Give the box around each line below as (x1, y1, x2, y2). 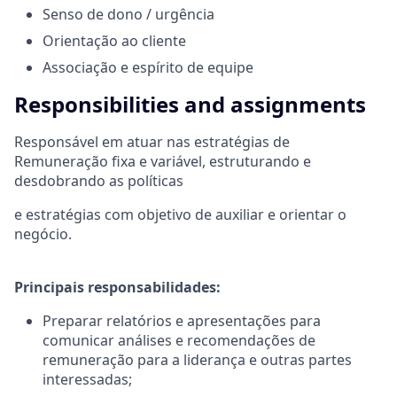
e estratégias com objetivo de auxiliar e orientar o (14, 204, 346, 224)
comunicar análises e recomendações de (43, 330, 315, 350)
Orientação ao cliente (43, 30, 186, 51)
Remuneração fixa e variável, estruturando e (14, 151, 311, 171)
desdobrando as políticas (14, 170, 183, 191)
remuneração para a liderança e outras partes (43, 349, 352, 370)
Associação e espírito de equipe (43, 57, 253, 77)
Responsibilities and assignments (14, 89, 366, 119)
